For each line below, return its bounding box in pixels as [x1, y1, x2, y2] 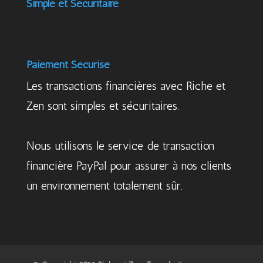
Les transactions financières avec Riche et [26, 78, 225, 93]
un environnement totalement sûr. [26, 178, 183, 193]
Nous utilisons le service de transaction [26, 138, 214, 153]
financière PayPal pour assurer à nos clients [26, 158, 231, 173]
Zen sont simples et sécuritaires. [26, 98, 179, 113]
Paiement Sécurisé [26, 58, 110, 71]
